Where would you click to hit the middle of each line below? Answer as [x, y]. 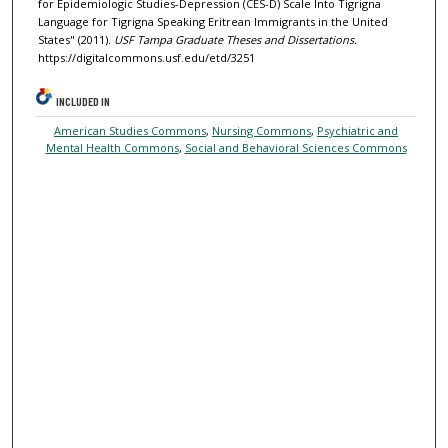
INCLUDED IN [83, 101]
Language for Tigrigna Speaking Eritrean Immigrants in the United [212, 22]
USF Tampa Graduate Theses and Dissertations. [235, 40]
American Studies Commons [130, 131]
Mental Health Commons [112, 148]
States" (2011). [75, 40]
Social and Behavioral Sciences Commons [295, 148]
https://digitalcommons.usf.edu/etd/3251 [146, 58]
